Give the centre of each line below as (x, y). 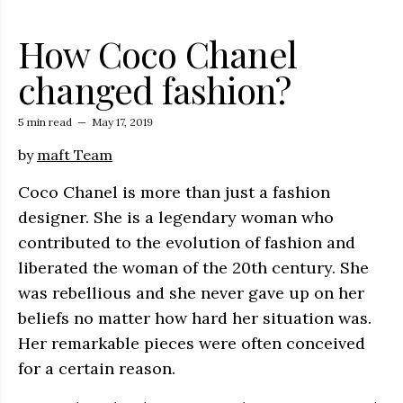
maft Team (75, 154)
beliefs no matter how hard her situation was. (195, 318)
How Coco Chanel (157, 53)
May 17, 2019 (122, 121)
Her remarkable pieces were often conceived (192, 343)
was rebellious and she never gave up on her (191, 292)
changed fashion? (155, 89)
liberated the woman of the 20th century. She (193, 267)
